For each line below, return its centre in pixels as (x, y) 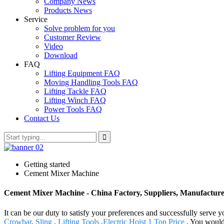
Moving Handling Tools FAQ (91, 82)
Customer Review (72, 37)
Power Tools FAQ (73, 109)
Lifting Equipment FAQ (82, 73)
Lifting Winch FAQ (75, 100)
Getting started (47, 164)
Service (36, 19)
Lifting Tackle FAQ (75, 91)
